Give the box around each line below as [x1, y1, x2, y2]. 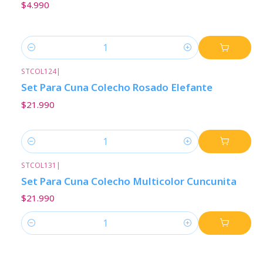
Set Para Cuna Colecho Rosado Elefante [21, 80, 213, 95]
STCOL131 [21, 160, 56, 170]
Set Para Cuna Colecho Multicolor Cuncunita [21, 174, 237, 188]
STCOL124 [21, 66, 56, 77]
